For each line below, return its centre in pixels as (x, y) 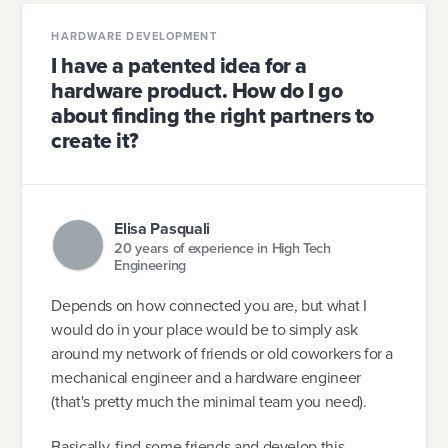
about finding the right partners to (212, 116)
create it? (95, 141)
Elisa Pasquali (162, 229)
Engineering (150, 264)
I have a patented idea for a (179, 66)
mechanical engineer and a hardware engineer (206, 377)
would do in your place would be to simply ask (204, 329)
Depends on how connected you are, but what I (209, 305)
